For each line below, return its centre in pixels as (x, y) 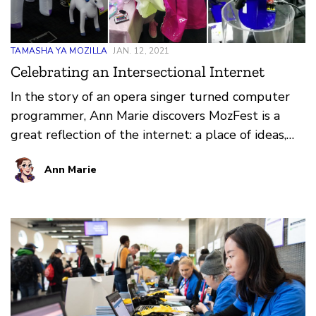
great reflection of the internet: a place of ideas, (148, 134)
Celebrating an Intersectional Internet (138, 71)
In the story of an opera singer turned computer (150, 96)
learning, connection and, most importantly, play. (150, 153)
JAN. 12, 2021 (141, 50)
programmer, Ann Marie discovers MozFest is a (145, 115)
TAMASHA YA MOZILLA (59, 50)
